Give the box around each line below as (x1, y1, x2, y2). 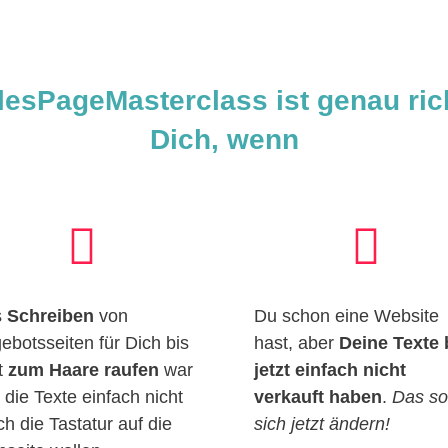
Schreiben (6, 305, 94, 326)
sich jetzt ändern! (253, 413, 390, 434)
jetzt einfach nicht (253, 359, 406, 380)
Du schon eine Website (253, 305, 439, 326)
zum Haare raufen (7, 359, 159, 380)
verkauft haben (253, 386, 382, 407)
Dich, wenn (149, 123, 299, 155)
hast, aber (253, 332, 339, 353)
